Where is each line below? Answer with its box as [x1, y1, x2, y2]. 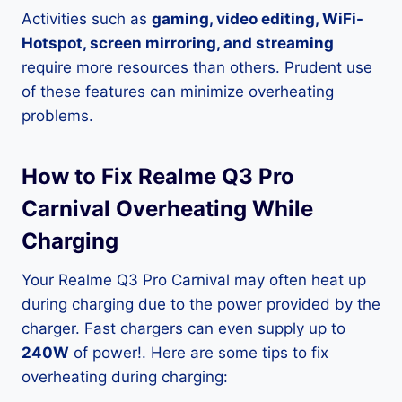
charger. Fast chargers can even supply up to [22, 319, 345, 338]
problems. [22, 107, 93, 126]
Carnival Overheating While [22, 196, 313, 223]
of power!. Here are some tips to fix [69, 344, 328, 363]
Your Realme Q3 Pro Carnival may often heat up [22, 271, 366, 290]
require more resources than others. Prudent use [22, 58, 372, 77]
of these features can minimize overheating [22, 83, 334, 101]
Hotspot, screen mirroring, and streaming [22, 34, 334, 53]
